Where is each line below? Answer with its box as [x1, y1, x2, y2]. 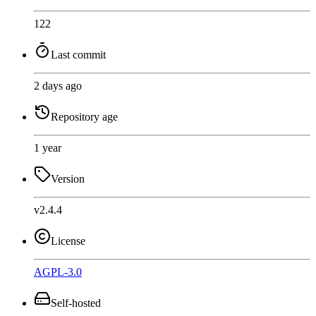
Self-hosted [51, 296, 101, 309]
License [51, 234, 85, 247]
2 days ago [34, 79, 82, 92]
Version [51, 172, 85, 185]
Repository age [51, 110, 118, 123]
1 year [34, 141, 61, 154]
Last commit [51, 48, 106, 61]
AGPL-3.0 [34, 265, 82, 278]
